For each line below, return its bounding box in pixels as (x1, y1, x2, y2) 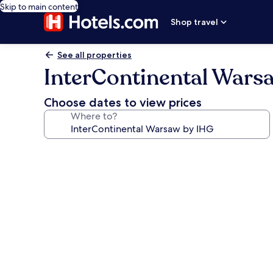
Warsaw (43, 214, 99, 232)
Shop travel (171, 16, 219, 27)
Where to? (71, 110, 117, 122)
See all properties (57, 49, 132, 60)
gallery (43, 161, 93, 179)
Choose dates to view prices (44, 95, 202, 110)
